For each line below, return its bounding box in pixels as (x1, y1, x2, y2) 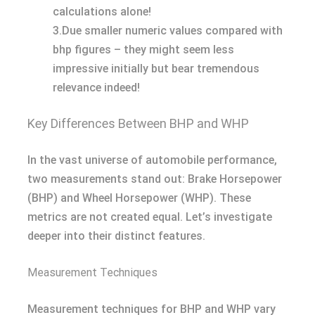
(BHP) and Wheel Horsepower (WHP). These (27, 191, 251, 205)
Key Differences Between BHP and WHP (27, 116, 249, 131)
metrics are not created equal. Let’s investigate (27, 210, 272, 224)
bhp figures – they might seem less (53, 43, 234, 57)
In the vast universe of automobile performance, (27, 153, 277, 167)
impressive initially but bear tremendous (53, 62, 259, 76)
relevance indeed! (53, 81, 140, 95)
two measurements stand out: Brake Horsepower (27, 172, 282, 186)
